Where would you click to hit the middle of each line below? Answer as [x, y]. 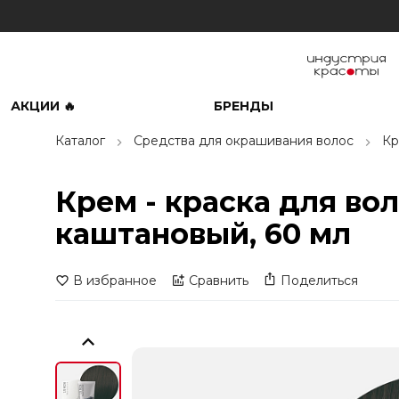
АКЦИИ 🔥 [43, 106]
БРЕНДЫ [243, 106]
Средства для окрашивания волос [244, 141]
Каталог [80, 141]
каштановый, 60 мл [203, 234]
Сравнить [219, 281]
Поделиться [319, 281]
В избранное [115, 281]
